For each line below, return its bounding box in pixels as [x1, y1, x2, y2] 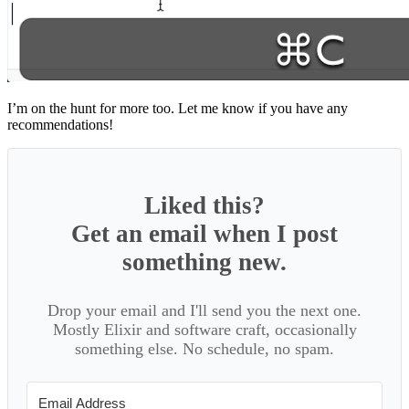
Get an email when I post [71, 219, 338, 247]
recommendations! [7, 116, 113, 132]
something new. [122, 247, 287, 276]
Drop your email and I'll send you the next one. [47, 300, 362, 320]
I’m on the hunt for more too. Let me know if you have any [7, 100, 348, 116]
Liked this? [144, 191, 265, 219]
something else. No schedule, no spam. [75, 339, 334, 358]
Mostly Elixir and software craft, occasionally [52, 320, 357, 339]
